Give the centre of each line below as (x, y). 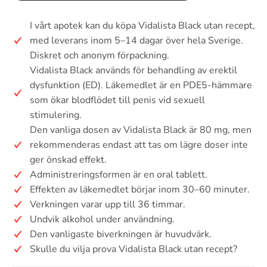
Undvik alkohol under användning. (102, 219)
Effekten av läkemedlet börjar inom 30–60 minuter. (140, 189)
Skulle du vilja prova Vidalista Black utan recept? (133, 249)
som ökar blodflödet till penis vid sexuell (117, 100)
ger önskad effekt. (68, 159)
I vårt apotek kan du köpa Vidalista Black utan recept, (142, 25)
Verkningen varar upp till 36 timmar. (108, 204)
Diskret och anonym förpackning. (100, 55)
